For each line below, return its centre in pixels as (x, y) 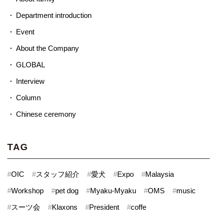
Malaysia (160, 174)
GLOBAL (30, 65)
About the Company (47, 48)
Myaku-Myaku (113, 191)
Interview (30, 81)
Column (28, 98)
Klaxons (65, 207)
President (104, 207)
